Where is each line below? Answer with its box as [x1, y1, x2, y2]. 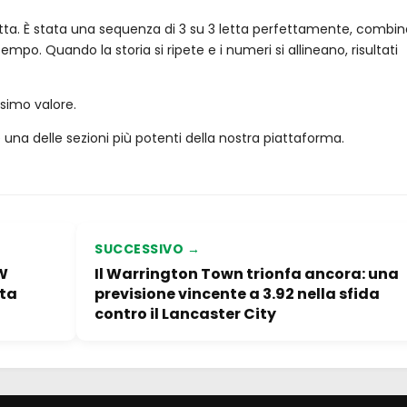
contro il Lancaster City [94, 303, 276, 324]
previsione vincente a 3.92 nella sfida [94, 283, 380, 304]
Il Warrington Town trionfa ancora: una [94, 263, 399, 284]
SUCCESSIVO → [94, 240, 200, 258]
